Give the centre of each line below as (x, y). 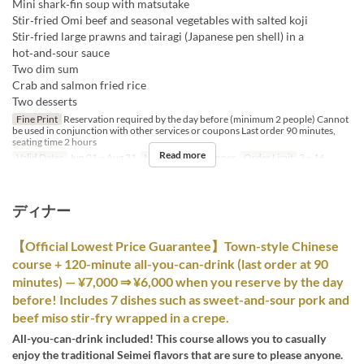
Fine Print (37, 119)
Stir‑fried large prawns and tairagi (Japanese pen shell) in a (158, 37)
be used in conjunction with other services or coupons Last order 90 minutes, (174, 131)
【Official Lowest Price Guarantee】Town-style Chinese (175, 246)
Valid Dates (39, 158)
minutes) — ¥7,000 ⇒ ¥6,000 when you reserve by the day (178, 282)
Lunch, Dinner (205, 158)
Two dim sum (45, 69)
